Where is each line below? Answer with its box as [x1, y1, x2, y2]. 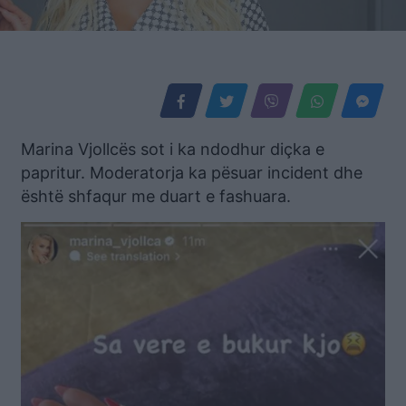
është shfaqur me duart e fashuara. [21, 187, 291, 207]
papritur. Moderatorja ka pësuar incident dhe [21, 163, 362, 183]
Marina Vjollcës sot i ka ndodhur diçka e [21, 140, 324, 159]
